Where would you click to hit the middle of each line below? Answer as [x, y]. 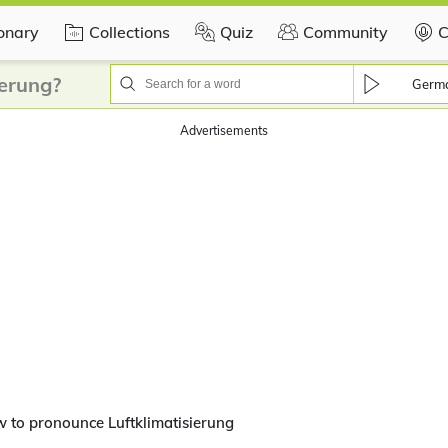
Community [345, 31]
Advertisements [224, 130]
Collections [129, 31]
